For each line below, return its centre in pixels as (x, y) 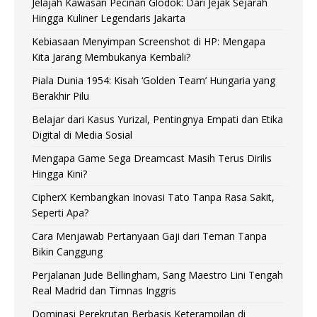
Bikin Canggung (67, 252)
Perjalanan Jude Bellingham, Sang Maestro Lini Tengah (157, 275)
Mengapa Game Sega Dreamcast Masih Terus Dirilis (152, 158)
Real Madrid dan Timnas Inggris (104, 291)
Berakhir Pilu (60, 96)
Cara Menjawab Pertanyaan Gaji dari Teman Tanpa (149, 236)
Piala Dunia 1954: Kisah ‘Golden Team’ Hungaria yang (154, 81)
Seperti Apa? (60, 213)
